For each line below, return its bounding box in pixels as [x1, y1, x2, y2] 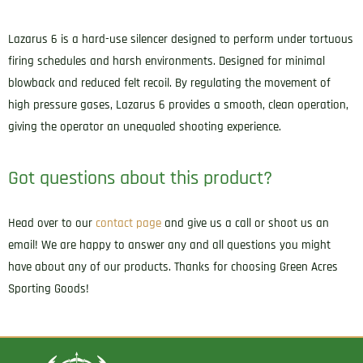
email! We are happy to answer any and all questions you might [8, 237, 331, 253]
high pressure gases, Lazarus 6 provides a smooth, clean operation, [8, 96, 348, 113]
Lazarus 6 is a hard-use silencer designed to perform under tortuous [8, 31, 353, 47]
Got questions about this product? [8, 166, 272, 191]
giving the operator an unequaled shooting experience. [8, 118, 281, 135]
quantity [7, 108, 48, 124]
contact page [96, 215, 161, 231]
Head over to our [8, 215, 96, 231]
